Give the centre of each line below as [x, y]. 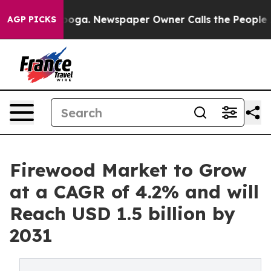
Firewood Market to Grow [128, 170]
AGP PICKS [32, 19]
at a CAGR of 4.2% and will [134, 192]
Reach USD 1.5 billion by [122, 214]
